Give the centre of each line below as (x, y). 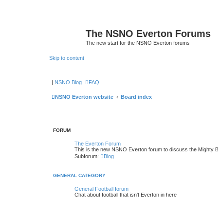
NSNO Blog (68, 82)
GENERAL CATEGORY (79, 175)
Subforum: (87, 156)
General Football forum (101, 189)
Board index (136, 97)
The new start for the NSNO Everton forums (138, 43)
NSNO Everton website (84, 97)
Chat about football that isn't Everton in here (126, 194)
